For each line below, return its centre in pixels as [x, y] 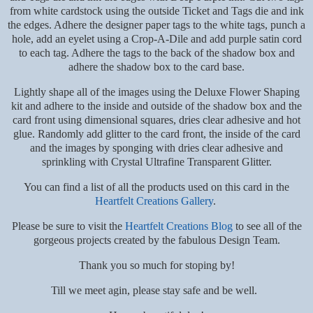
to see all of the [267, 226]
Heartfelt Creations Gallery [154, 201]
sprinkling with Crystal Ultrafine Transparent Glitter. [156, 162]
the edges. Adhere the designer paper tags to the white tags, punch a [156, 25]
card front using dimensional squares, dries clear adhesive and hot [156, 120]
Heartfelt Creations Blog [179, 226]
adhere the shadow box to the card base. [156, 67]
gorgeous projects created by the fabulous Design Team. [156, 240]
